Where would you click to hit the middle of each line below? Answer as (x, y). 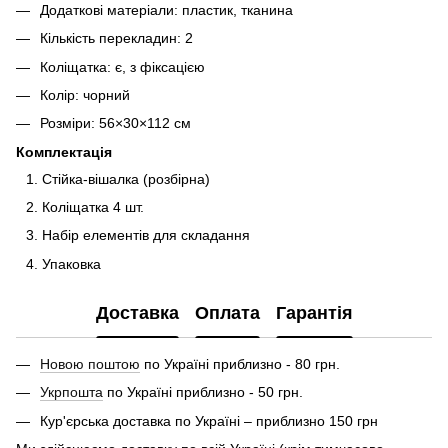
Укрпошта (71, 392)
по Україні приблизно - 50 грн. (203, 392)
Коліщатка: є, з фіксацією (122, 66)
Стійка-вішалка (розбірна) (126, 178)
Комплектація (64, 151)
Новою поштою (90, 363)
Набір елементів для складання (146, 235)
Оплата (227, 313)
